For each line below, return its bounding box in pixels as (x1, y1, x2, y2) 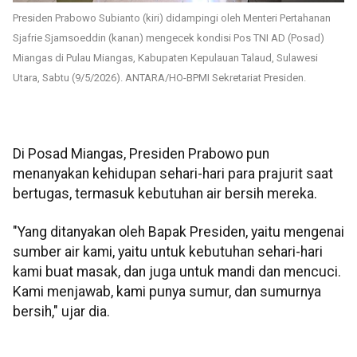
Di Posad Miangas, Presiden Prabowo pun (13, 146, 269, 163)
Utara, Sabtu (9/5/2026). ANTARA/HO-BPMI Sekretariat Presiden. (13, 71, 306, 84)
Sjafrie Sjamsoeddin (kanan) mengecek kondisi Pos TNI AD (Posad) (13, 31, 324, 44)
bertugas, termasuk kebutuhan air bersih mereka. (13, 186, 317, 202)
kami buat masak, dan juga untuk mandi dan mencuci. (13, 263, 341, 280)
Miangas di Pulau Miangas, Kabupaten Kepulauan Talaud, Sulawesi (13, 51, 318, 64)
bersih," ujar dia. (13, 303, 110, 320)
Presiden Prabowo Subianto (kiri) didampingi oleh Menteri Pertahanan (13, 11, 331, 24)
